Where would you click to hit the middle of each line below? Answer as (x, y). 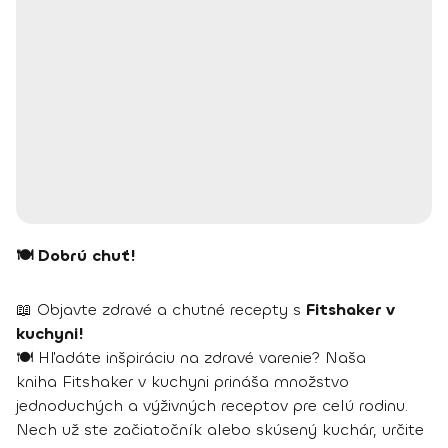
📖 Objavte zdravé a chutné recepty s (161, 309)
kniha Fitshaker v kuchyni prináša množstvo (182, 381)
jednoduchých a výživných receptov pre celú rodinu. (212, 405)
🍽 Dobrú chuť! (78, 255)
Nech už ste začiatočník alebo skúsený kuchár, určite (220, 429)
